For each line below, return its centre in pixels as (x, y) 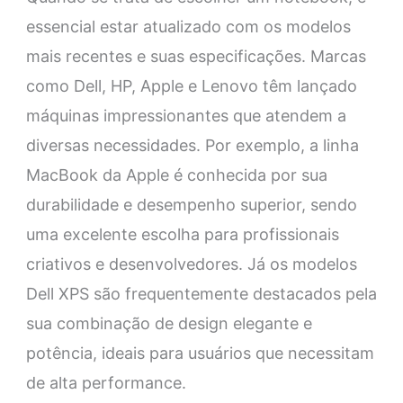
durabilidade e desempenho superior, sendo (191, 205)
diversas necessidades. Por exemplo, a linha (192, 146)
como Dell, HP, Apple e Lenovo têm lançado (191, 86)
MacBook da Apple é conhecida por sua (176, 175)
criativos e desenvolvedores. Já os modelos (191, 264)
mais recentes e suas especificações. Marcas (196, 57)
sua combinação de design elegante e (169, 324)
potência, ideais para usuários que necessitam (200, 354)
